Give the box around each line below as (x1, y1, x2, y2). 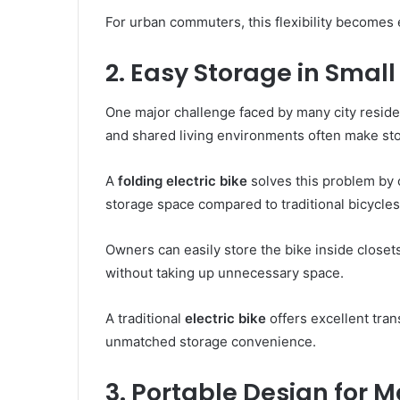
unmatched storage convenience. (105, 333, 316, 351)
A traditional (105, 310, 185, 328)
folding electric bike (118, 172, 247, 190)
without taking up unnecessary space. (105, 264, 344, 282)
